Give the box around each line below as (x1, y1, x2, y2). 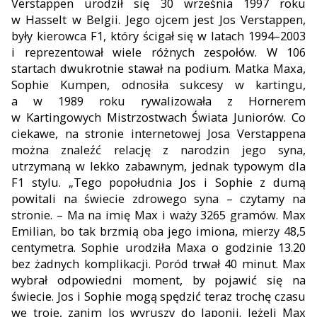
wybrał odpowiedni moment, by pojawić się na (11, 271, 306, 288)
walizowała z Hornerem (151, 92, 306, 109)
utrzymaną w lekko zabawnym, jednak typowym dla (11, 157, 306, 174)
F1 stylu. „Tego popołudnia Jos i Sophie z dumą (11, 173, 306, 190)
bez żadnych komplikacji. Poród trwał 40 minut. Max (11, 255, 306, 272)
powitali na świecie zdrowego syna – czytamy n (11, 190, 299, 207)
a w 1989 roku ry (11, 92, 151, 109)
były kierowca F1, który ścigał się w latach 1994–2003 (11, 27, 306, 44)
